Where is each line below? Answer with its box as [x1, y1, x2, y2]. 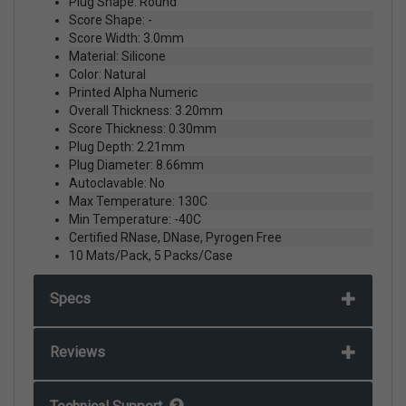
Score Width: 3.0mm [69, 30, 184, 45]
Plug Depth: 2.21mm [69, 139, 185, 154]
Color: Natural [69, 66, 146, 82]
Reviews [50, 343, 105, 361]
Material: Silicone [69, 48, 166, 63]
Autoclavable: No [69, 175, 165, 190]
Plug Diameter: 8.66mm [69, 157, 204, 172]
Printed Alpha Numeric [69, 84, 198, 100]
